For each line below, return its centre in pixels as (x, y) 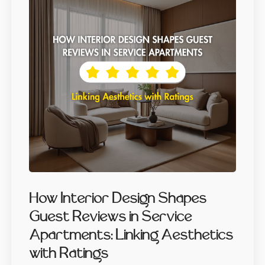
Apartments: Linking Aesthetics (131, 235)
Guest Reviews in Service (110, 217)
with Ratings (68, 254)
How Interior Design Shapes (117, 199)
